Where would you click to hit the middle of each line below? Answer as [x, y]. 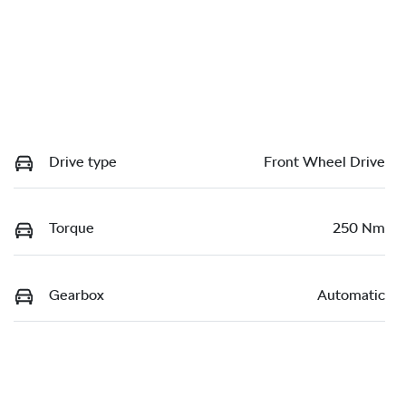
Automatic [351, 295]
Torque [72, 228]
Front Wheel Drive [324, 161]
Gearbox [77, 295]
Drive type [83, 161]
